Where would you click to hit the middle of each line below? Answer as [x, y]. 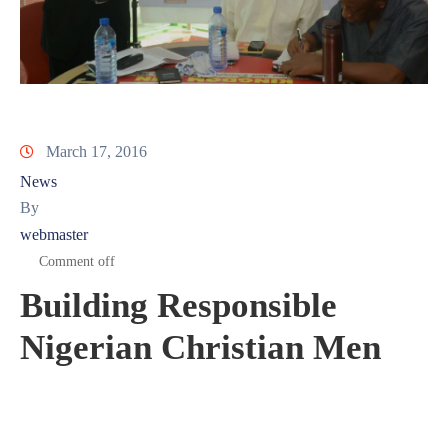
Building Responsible [178, 306]
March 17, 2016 [96, 152]
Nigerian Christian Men [200, 348]
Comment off [77, 262]
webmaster [54, 235]
